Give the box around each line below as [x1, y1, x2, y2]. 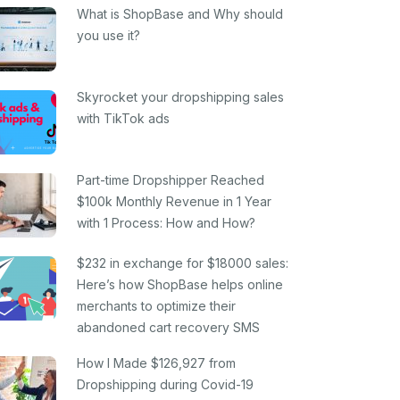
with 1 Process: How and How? [77, 215, 255, 230]
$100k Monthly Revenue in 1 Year [77, 194, 271, 209]
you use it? [77, 28, 140, 43]
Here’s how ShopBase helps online [77, 277, 283, 292]
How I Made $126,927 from [77, 355, 236, 371]
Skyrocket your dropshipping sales [77, 89, 284, 104]
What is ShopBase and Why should [77, 6, 283, 21]
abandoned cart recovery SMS [77, 320, 260, 335]
